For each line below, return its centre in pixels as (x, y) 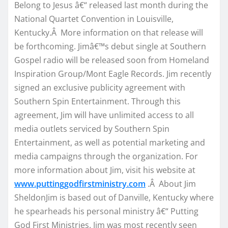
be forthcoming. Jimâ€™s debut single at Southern (110, 46)
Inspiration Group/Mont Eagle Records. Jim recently (113, 74)
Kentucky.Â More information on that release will (109, 32)
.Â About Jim (171, 183)
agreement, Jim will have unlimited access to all (104, 115)
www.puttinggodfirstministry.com (80, 183)
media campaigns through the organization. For (106, 156)
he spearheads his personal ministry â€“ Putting (106, 211)
